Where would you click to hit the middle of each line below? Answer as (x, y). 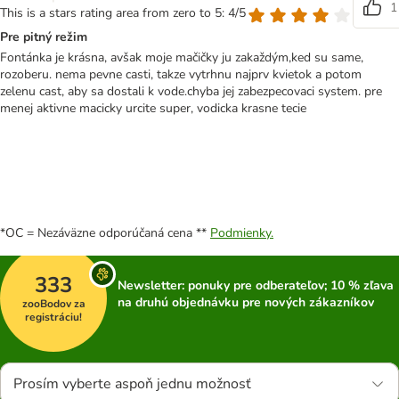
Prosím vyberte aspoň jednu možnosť (132, 384)
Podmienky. (242, 233)
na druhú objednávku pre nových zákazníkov (246, 302)
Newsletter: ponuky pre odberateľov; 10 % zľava (256, 285)
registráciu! (53, 317)
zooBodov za (53, 303)
